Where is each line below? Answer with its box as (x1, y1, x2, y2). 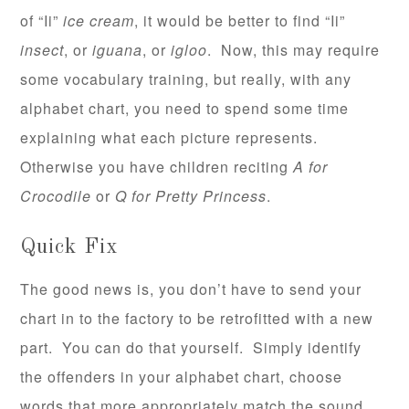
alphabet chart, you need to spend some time (20, 98, 350, 120)
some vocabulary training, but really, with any (20, 68, 352, 90)
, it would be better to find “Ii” (134, 10, 346, 32)
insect (20, 39, 65, 61)
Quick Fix (20, 236, 119, 259)
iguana (92, 39, 143, 61)
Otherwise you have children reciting (20, 156, 294, 178)
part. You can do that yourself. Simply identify (20, 337, 362, 359)
